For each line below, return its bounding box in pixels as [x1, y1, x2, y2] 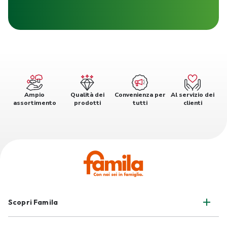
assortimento [13, 99, 56, 107]
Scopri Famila [8, 198, 58, 207]
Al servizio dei [171, 91, 214, 99]
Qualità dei [70, 91, 104, 99]
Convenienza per [114, 91, 166, 99]
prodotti [73, 99, 101, 107]
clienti [183, 99, 202, 107]
